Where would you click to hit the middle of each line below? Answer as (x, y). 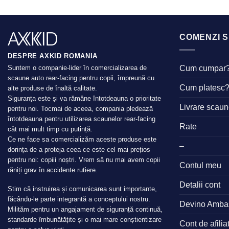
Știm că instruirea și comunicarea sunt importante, (82, 189)
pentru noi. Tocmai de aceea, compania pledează (80, 109)
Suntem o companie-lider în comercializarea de (77, 68)
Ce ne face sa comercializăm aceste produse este (82, 140)
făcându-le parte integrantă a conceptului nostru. (79, 199)
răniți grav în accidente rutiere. (53, 170)
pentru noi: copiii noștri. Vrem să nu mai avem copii (84, 160)
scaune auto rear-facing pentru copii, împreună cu (81, 78)
